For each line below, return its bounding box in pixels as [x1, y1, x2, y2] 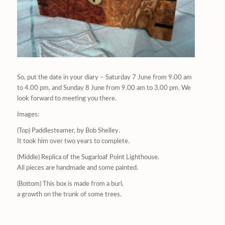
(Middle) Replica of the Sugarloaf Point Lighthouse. [17, 154, 159, 161]
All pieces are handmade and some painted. [17, 165, 138, 172]
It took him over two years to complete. [17, 138, 130, 145]
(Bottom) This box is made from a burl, [17, 181, 124, 188]
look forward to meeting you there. [17, 95, 117, 102]
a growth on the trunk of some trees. [17, 191, 122, 198]
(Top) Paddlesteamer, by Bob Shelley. [17, 128, 120, 135]
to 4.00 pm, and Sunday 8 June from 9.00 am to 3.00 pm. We [17, 85, 191, 92]
